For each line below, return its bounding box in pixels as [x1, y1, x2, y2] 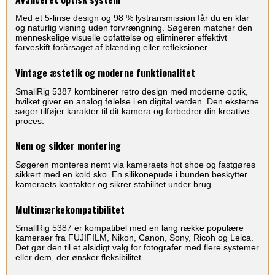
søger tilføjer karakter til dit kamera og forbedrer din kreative [15, 106, 249, 116]
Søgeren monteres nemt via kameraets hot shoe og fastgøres [15, 159, 255, 169]
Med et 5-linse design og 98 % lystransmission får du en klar [15, 13, 249, 23]
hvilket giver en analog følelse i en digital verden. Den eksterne [15, 96, 259, 106]
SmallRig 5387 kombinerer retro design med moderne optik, [15, 86, 248, 96]
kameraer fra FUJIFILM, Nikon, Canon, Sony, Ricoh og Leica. [15, 233, 254, 243]
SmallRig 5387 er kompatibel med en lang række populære [15, 223, 244, 233]
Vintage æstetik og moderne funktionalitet [15, 65, 195, 80]
